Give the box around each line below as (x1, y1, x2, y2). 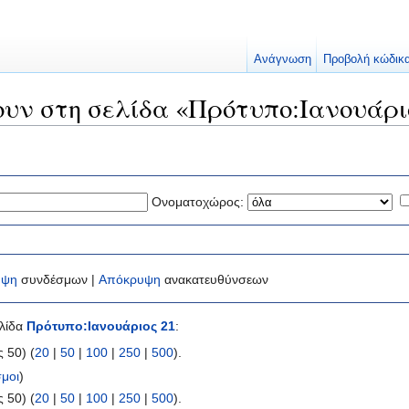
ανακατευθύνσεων (161, 272, 268, 288)
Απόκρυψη (99, 272, 161, 288)
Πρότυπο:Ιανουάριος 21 (26, 319, 175, 334)
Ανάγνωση (253, 52, 311, 66)
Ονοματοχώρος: (152, 194, 244, 209)
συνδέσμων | (17, 272, 99, 288)
